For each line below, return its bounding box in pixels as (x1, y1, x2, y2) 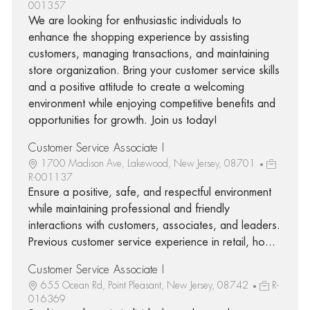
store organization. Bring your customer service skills (28, 64, 280, 76)
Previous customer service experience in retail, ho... (28, 236, 275, 248)
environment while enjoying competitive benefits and (28, 98, 275, 109)
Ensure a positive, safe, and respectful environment (28, 186, 271, 198)
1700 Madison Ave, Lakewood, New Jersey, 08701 (40, 158, 258, 168)
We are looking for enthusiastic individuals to (28, 15, 241, 26)
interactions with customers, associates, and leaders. (28, 219, 280, 231)
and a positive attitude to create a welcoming (28, 81, 244, 93)
